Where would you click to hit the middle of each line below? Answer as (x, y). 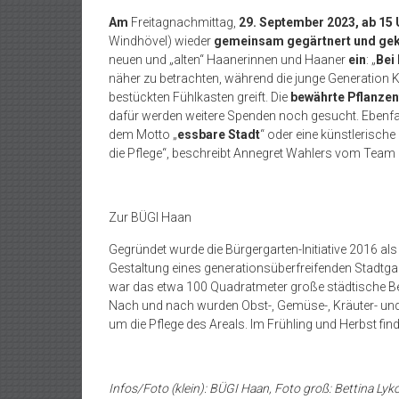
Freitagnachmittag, (185, 22)
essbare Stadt (219, 134)
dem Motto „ (143, 134)
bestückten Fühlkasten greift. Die (199, 97)
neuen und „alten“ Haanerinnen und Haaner (228, 60)
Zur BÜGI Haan (150, 217)
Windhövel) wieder (161, 41)
